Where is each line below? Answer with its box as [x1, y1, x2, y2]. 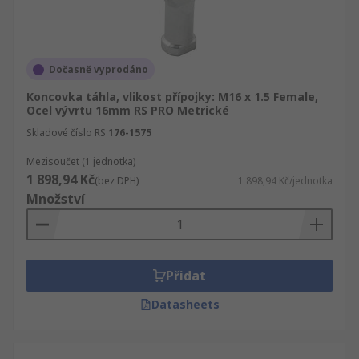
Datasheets [151, 296, 220, 312]
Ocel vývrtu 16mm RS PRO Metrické [26, 103, 229, 118]
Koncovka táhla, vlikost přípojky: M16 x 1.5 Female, [26, 89, 318, 104]
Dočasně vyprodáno [49, 63, 148, 76]
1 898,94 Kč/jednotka [238, 174, 333, 188]
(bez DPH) [95, 174, 139, 188]
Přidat [166, 267, 206, 284]
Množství [26, 190, 85, 208]
